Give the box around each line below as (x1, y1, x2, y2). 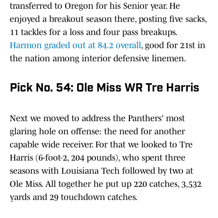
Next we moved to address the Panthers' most (10, 113, 185, 124)
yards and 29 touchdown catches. (10, 192, 138, 202)
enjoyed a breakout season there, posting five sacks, (10, 14, 206, 24)
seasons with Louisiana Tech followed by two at (10, 166, 193, 176)
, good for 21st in (141, 40, 205, 51)
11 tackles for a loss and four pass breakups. (10, 27, 177, 37)
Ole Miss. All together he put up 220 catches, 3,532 (10, 179, 201, 189)
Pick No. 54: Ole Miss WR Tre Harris (10, 83, 200, 95)
